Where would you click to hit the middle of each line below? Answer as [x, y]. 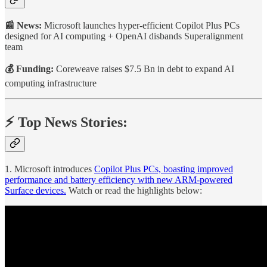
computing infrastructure [51, 83]
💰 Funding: [30, 69]
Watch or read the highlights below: [134, 191]
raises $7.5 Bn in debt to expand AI [168, 69]
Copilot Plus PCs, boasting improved [164, 169]
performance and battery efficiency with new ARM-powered [119, 180]
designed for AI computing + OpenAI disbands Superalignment [124, 36]
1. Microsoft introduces [49, 169]
